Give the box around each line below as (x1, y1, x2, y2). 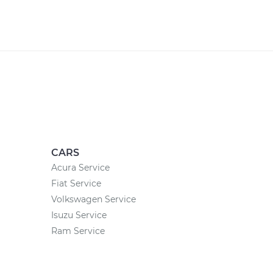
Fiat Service (51, 178, 101, 189)
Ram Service (51, 225, 105, 236)
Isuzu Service (51, 210, 107, 221)
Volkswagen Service (51, 194, 136, 205)
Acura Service (51, 162, 110, 173)
